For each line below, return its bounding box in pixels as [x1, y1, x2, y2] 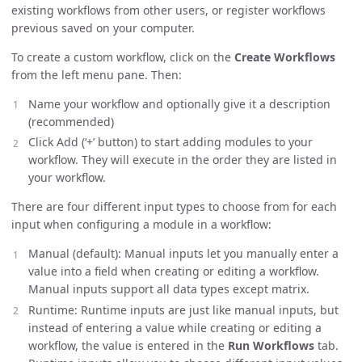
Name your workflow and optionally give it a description [28, 95, 330, 112]
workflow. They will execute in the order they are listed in [28, 152, 337, 168]
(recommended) [28, 113, 114, 129]
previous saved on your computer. [11, 19, 195, 36]
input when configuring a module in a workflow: [11, 217, 271, 233]
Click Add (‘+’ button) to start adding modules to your [28, 134, 313, 150]
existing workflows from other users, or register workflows [11, 2, 326, 18]
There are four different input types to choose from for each [11, 199, 337, 215]
